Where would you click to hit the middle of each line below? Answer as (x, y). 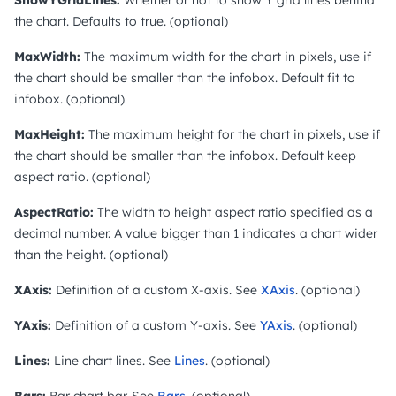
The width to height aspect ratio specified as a (233, 212)
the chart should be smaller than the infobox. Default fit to (185, 77)
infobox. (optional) (69, 99)
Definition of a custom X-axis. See (156, 289)
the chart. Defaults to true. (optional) (121, 21)
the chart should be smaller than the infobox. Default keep (185, 155)
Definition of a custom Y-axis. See (156, 325)
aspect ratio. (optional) (82, 176)
